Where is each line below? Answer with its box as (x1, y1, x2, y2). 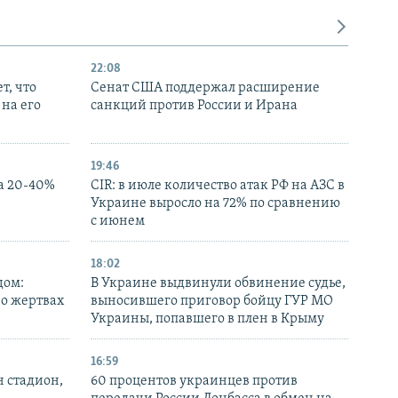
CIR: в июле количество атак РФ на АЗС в (91, 179, 345, 194)
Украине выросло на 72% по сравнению (91, 196, 340, 211)
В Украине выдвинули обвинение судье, (91, 276, 346, 291)
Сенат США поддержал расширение (91, 81, 320, 96)
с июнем (91, 214, 145, 229)
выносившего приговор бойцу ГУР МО (91, 294, 333, 309)
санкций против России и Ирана (91, 99, 298, 114)
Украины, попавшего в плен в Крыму (91, 312, 324, 327)
